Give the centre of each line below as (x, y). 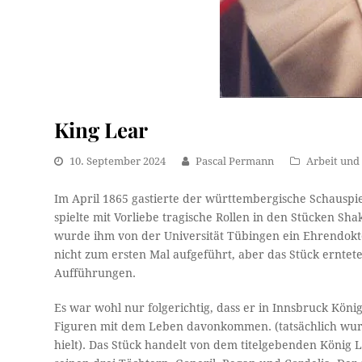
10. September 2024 (118, 161)
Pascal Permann (235, 161)
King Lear (101, 129)
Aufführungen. (95, 273)
